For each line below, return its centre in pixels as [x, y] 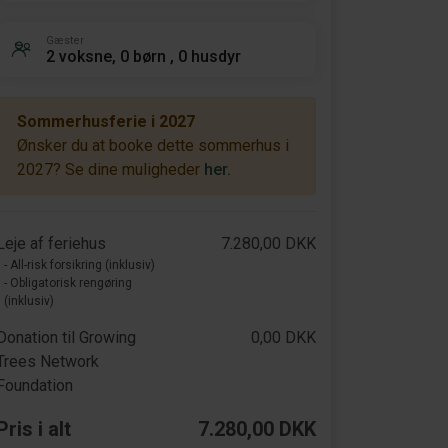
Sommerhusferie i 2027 [106, 121]
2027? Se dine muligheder [110, 169]
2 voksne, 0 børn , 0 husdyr [143, 56]
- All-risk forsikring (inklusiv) [79, 265]
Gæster [65, 40]
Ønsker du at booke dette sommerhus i [153, 145]
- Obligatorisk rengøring [68, 283]
